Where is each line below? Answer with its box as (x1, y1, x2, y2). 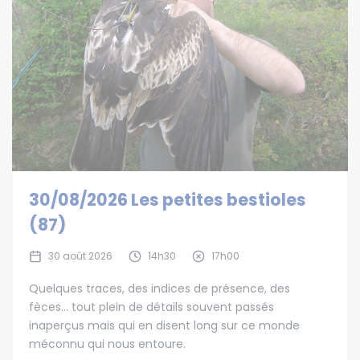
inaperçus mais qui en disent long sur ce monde (29, 317, 300, 333)
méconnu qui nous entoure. (29, 335, 186, 352)
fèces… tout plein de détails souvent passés (29, 298, 274, 315)
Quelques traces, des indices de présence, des (29, 280, 290, 297)
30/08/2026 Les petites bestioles (29, 187, 306, 211)
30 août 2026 (48, 248, 112, 263)
